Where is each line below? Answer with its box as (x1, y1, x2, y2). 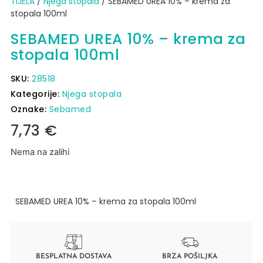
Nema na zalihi (10, 147, 69, 158)
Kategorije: (10, 88, 62, 100)
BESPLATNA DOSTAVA (35, 253, 112, 261)
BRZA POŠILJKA (161, 253, 217, 261)
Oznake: (10, 103, 49, 116)
